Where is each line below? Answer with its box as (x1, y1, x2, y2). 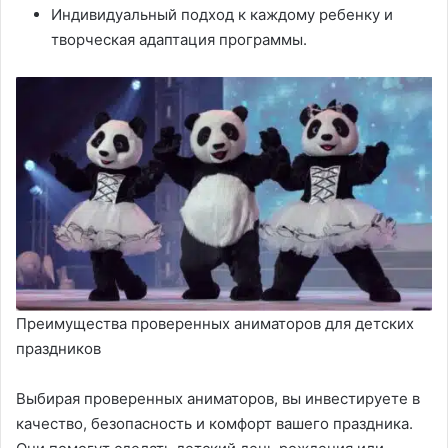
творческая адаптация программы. (51, 29, 307, 49)
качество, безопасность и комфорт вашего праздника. (16, 413, 413, 433)
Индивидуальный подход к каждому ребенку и (51, 4, 393, 24)
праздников (16, 338, 101, 358)
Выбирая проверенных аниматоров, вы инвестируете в (16, 388, 420, 408)
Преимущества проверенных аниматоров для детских (16, 313, 414, 333)
